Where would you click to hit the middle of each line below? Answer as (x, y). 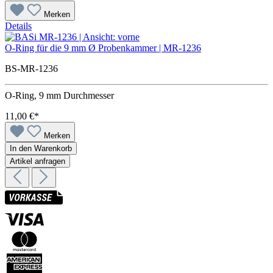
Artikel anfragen (37, 161)
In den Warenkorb (41, 149)
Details (18, 26)
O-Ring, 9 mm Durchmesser (59, 96)
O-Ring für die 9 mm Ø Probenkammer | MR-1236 (103, 48)
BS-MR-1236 (31, 69)
